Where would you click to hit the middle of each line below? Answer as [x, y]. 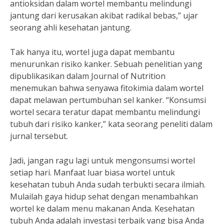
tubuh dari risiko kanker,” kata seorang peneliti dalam [111, 124]
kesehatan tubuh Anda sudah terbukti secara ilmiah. [108, 184]
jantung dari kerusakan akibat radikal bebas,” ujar [104, 15]
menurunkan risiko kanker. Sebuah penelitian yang [106, 64]
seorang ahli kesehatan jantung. [71, 27]
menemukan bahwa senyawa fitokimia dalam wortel [107, 88]
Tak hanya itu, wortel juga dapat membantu [92, 52]
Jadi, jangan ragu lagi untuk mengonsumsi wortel [102, 160]
